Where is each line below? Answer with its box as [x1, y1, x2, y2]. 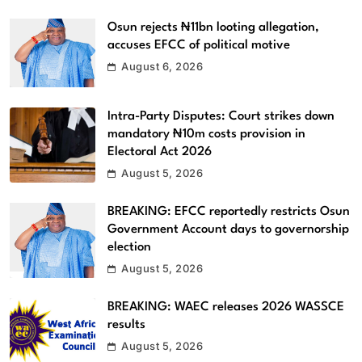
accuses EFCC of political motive [107, 38, 290, 52]
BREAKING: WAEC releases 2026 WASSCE [107, 300, 344, 314]
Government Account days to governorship [107, 222, 349, 236]
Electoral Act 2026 [107, 145, 212, 158]
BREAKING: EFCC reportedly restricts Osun [107, 204, 350, 218]
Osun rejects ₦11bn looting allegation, [107, 20, 319, 34]
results [107, 318, 145, 331]
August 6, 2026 [121, 59, 204, 73]
